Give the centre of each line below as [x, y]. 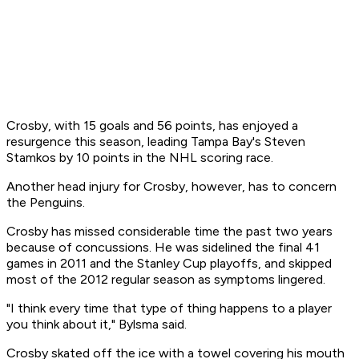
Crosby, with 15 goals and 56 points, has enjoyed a [152, 126]
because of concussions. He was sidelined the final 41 [163, 248]
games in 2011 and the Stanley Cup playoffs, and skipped [169, 264]
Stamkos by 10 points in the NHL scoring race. [140, 158]
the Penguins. [46, 203]
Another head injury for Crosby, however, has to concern [171, 187]
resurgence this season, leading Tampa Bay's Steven [156, 142]
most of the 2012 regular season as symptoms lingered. [166, 280]
